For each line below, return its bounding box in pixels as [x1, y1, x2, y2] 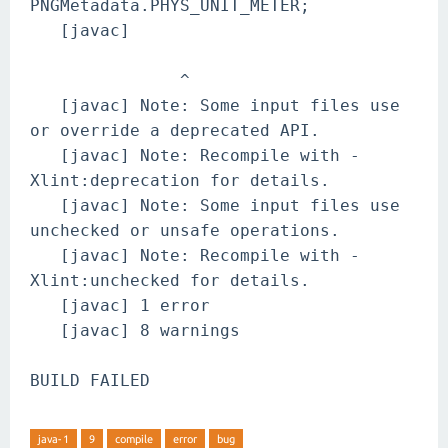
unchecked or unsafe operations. [30, 221, 340, 240]
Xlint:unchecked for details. [30, 271, 310, 290]
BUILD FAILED [30, 371, 150, 390]
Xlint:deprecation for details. [30, 171, 330, 190]
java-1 [38, 433, 69, 445]
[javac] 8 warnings [30, 321, 240, 340]
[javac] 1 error [30, 296, 210, 315]
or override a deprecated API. [30, 121, 320, 140]
